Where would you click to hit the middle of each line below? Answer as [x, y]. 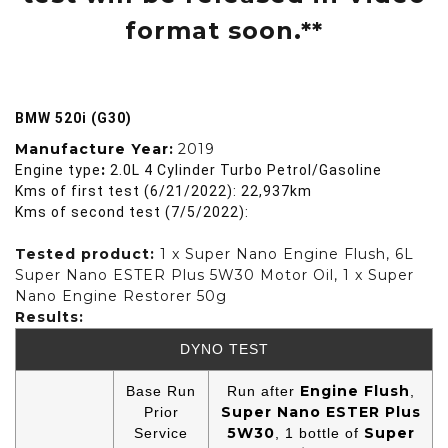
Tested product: [87, 253]
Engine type [58, 169]
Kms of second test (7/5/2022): [134, 211]
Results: [49, 316]
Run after [263, 390]
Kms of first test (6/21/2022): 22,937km [163, 190]
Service [161, 432]
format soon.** [224, 31]
